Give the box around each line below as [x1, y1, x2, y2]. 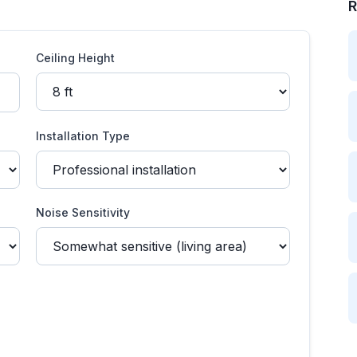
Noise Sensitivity [35, 206, 130, 219]
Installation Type [35, 129, 130, 143]
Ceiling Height [35, 51, 115, 65]
